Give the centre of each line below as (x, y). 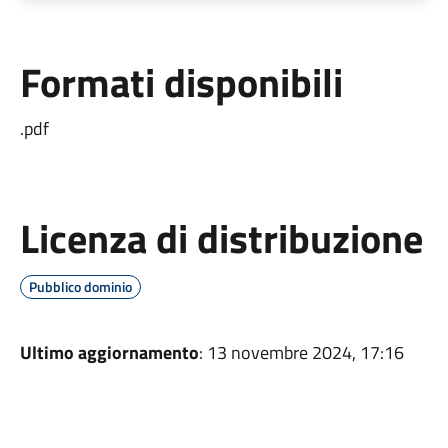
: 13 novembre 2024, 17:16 (301, 352)
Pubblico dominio (80, 286)
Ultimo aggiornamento (109, 352)
